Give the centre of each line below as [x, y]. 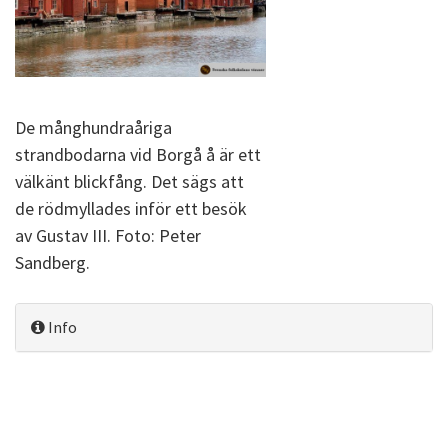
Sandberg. [52, 262]
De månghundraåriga [93, 127]
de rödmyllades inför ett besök [131, 208]
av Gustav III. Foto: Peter [108, 235]
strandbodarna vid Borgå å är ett [138, 154]
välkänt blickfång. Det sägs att [129, 181]
